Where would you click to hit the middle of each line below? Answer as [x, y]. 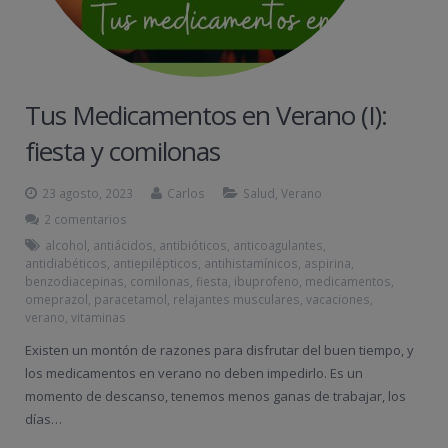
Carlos [186, 193]
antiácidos [123, 245]
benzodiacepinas [74, 281]
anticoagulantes [278, 245]
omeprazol [56, 299]
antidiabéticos [66, 263]
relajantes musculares [236, 299]
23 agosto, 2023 [87, 193]
